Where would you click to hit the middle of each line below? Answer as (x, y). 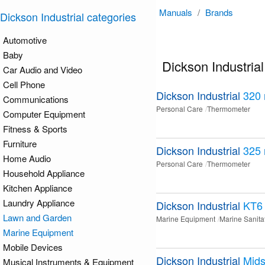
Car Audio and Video (43, 70)
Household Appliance (44, 173)
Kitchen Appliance (38, 188)
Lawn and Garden (37, 217)
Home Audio (27, 158)
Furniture (20, 143)
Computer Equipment (44, 114)
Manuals (176, 12)
